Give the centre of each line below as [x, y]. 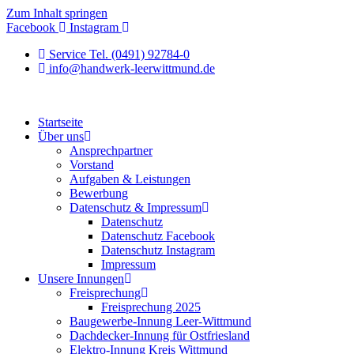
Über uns [61, 136]
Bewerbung [99, 193]
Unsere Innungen [81, 279]
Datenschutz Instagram [158, 250]
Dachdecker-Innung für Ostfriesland [160, 335]
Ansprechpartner [111, 151]
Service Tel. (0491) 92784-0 [119, 54]
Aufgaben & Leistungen [130, 179]
